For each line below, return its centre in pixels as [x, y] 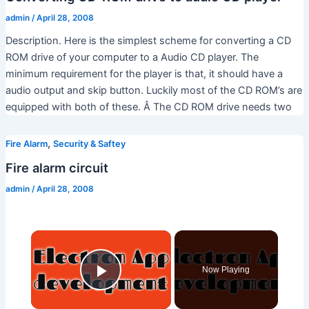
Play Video [151, 290]
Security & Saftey [89, 143]
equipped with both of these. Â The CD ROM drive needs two [148, 107]
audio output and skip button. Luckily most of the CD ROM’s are [153, 90]
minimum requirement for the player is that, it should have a [144, 73]
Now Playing [226, 270]
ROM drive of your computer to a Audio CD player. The [132, 57]
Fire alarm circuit [57, 167]
